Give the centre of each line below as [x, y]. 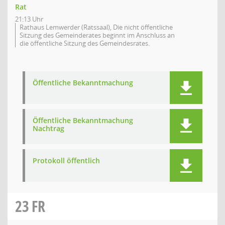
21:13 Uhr [29, 19]
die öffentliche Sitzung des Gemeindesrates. [85, 43]
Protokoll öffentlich [66, 160]
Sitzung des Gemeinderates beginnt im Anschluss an [97, 35]
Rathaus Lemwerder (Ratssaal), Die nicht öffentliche [96, 27]
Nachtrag [48, 128]
